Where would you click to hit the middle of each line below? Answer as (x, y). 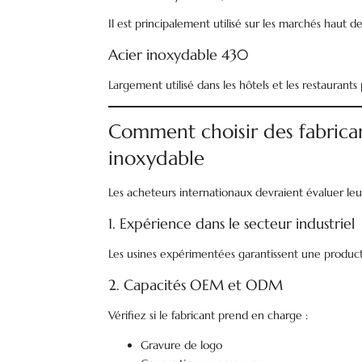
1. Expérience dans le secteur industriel (232, 223)
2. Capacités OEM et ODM (196, 285)
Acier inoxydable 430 (179, 55)
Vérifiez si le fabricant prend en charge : (208, 315)
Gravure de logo (182, 345)
